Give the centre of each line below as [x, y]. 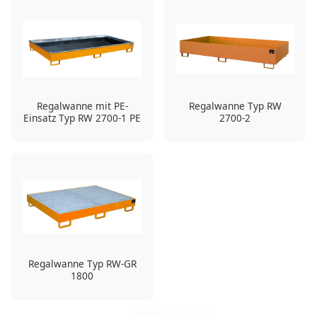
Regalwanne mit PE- [82, 106]
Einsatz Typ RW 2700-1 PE [82, 118]
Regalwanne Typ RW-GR [82, 264]
